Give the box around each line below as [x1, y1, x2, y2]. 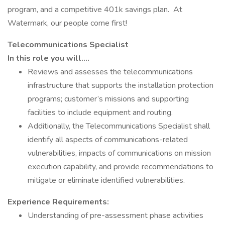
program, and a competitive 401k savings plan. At [8, 4, 182, 15]
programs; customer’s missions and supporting [28, 93, 189, 104]
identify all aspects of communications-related [28, 134, 188, 145]
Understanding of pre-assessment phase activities [28, 210, 203, 221]
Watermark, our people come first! [8, 18, 127, 29]
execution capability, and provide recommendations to [28, 161, 213, 172]
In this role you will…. [8, 53, 89, 64]
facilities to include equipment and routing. [28, 107, 173, 118]
